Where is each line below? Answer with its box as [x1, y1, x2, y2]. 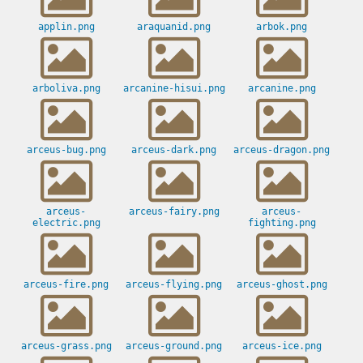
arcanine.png [247, 83, 316, 95]
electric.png [32, 217, 100, 229]
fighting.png [247, 217, 316, 229]
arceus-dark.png [131, 144, 216, 156]
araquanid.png [137, 21, 211, 33]
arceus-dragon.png [233, 144, 330, 156]
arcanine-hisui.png [122, 83, 225, 95]
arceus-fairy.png [128, 206, 220, 218]
